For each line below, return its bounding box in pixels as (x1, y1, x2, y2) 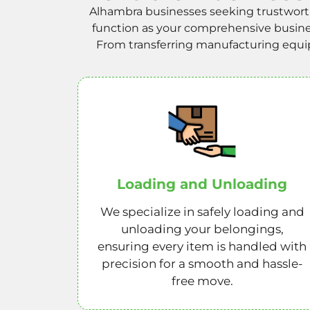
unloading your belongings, (120, 222, 284, 237)
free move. (171, 274, 233, 289)
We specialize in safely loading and (100, 205, 304, 219)
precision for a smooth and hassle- (101, 257, 303, 271)
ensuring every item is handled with (98, 239, 307, 254)
